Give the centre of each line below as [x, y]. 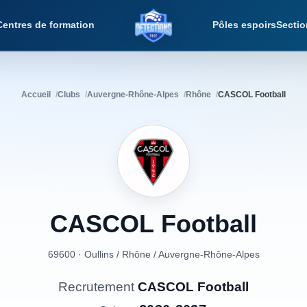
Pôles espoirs [244, 25]
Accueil [36, 95]
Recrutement [98, 287]
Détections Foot [195, 31]
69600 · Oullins [81, 254]
